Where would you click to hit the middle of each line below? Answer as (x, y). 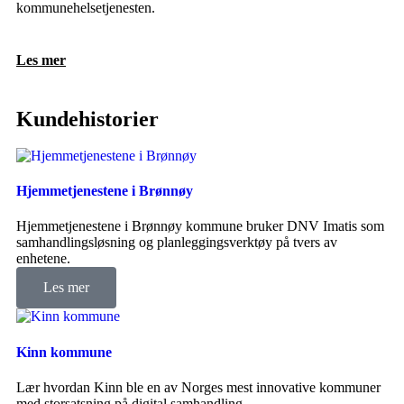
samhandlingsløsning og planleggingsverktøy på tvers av (177, 243)
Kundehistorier (87, 119)
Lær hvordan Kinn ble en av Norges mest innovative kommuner (198, 387)
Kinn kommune (64, 352)
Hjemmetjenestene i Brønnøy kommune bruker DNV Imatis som (200, 226)
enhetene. (43, 259)
